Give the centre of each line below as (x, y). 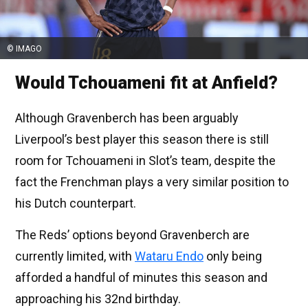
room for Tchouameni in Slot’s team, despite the (145, 161)
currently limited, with (75, 256)
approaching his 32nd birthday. (98, 299)
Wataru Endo (169, 256)
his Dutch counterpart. (76, 203)
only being (233, 256)
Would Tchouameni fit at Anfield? (146, 83)
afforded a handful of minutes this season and (141, 278)
